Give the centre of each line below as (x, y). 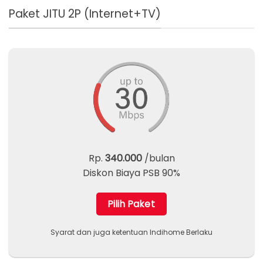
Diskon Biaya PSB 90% (131, 173)
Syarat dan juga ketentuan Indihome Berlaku (131, 232)
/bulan (158, 158)
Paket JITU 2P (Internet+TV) (85, 14)
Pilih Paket (131, 204)
